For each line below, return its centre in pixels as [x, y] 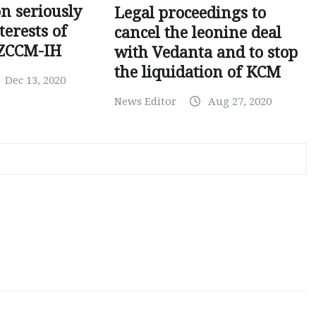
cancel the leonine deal [197, 33]
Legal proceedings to [190, 13]
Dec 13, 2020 [36, 81]
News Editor [145, 102]
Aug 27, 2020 [239, 102]
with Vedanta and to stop [206, 53]
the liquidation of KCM [197, 73]
